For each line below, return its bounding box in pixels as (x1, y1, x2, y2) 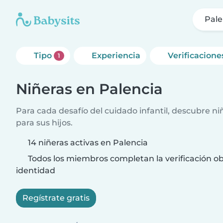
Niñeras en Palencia (16, 80, 163, 98)
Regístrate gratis (22, 193, 90, 203)
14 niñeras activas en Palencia (28, 138, 148, 147)
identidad (16, 166, 55, 175)
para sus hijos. (16, 118, 73, 127)
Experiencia (91, 51, 140, 60)
